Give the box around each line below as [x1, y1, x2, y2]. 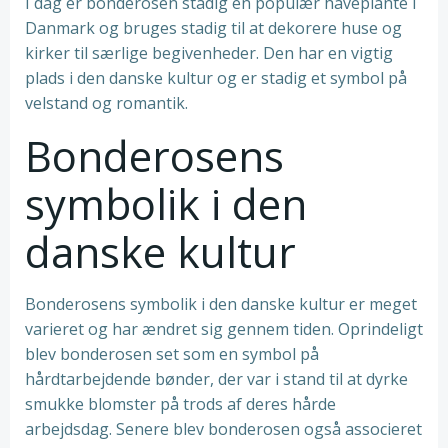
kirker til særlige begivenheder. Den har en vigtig [25, 42, 393, 64]
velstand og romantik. [25, 92, 188, 114]
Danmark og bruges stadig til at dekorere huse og [25, 17, 402, 39]
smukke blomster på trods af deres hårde [25, 393, 336, 415]
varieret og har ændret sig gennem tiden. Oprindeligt [25, 318, 423, 340]
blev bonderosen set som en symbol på [25, 343, 319, 365]
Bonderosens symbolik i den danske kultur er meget [25, 293, 417, 315]
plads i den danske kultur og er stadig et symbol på [25, 67, 407, 89]
